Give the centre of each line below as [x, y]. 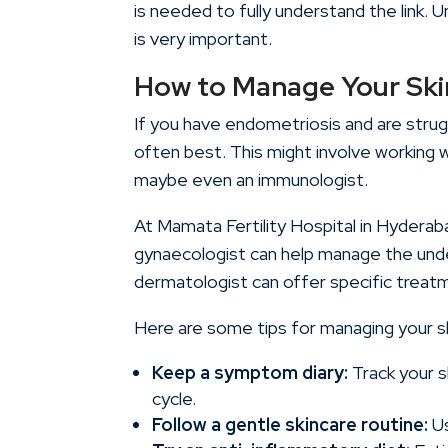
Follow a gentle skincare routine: [290, 425]
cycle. [174, 399]
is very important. [203, 39]
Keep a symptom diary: [250, 373]
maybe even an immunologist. [251, 180]
